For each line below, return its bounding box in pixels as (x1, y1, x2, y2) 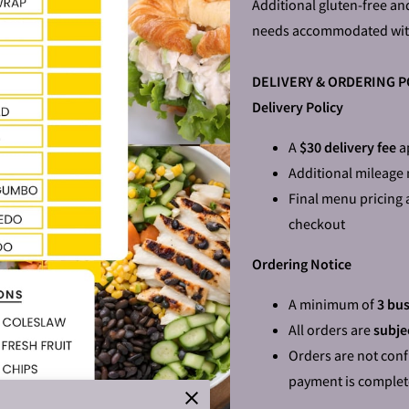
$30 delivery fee (299, 138, 396, 156)
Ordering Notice (252, 255, 351, 273)
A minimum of (288, 295, 377, 313)
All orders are (288, 320, 373, 339)
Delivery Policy (252, 98, 343, 116)
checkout (288, 215, 345, 233)
